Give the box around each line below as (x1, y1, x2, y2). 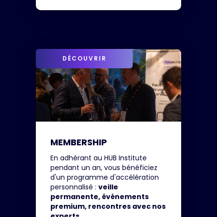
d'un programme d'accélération (50, 172, 159, 182)
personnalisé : (50, 182, 98, 192)
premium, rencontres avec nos (50, 201, 166, 211)
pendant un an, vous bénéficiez (50, 163, 157, 172)
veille (98, 182, 118, 192)
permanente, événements (50, 192, 149, 201)
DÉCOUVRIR (62, 54, 107, 62)
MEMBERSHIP (50, 136, 107, 148)
